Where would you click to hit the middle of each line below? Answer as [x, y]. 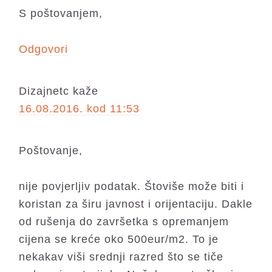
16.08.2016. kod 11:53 [80, 108]
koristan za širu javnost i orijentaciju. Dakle [136, 204]
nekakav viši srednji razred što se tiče [121, 257]
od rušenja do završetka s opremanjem [124, 221]
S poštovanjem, [61, 13]
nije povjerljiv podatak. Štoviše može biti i [132, 186]
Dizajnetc [44, 91]
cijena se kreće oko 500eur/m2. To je [119, 239]
